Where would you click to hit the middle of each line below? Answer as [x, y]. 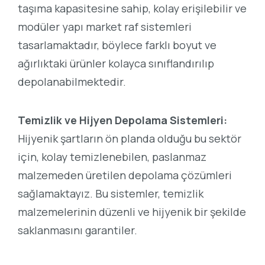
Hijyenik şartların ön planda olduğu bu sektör [130, 138]
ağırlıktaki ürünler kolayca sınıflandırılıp [116, 63]
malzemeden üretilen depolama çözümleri [125, 175]
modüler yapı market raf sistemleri [105, 27]
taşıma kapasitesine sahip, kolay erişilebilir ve [132, 8]
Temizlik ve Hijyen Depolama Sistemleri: [122, 120]
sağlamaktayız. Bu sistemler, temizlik [111, 193]
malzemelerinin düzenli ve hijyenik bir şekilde [132, 211]
